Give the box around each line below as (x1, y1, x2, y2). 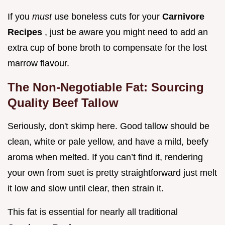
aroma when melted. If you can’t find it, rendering (8, 152, 203, 163)
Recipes (8, 27, 45, 38)
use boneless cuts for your (54, 12, 162, 22)
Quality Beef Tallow (8, 96, 119, 110)
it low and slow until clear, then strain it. (8, 183, 164, 194)
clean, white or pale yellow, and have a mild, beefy (8, 137, 208, 147)
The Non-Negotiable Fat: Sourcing (8, 80, 204, 94)
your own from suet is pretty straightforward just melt (8, 168, 217, 178)
